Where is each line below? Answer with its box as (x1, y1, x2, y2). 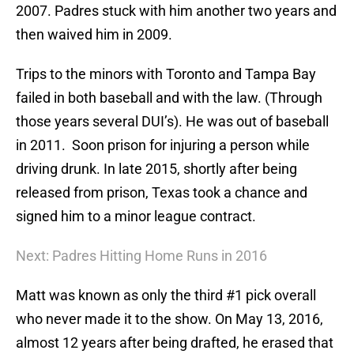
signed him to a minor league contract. (16, 208, 256, 225)
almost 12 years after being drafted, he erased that (16, 334, 333, 352)
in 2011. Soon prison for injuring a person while (16, 137, 310, 154)
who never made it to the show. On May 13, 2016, (16, 311, 323, 328)
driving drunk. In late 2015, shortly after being (16, 160, 297, 178)
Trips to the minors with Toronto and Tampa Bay (16, 66, 316, 83)
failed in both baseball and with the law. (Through (16, 89, 322, 107)
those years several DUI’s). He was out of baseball (16, 113, 329, 130)
